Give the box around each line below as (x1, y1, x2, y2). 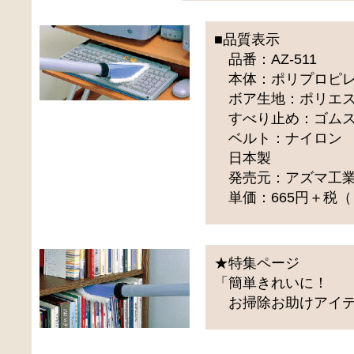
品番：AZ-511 (214, 51, 318, 67)
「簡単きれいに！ (214, 274, 329, 291)
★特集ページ (214, 254, 300, 271)
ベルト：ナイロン (214, 130, 343, 146)
